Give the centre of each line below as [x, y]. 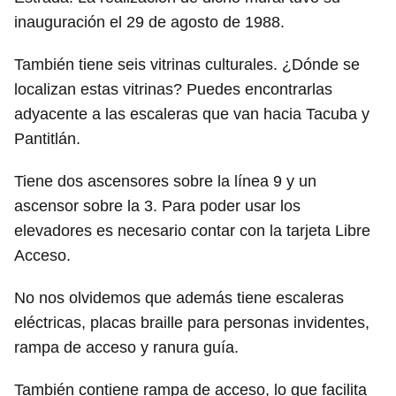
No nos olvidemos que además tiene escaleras [179, 297]
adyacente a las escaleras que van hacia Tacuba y [192, 114]
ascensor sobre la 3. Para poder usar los [157, 206]
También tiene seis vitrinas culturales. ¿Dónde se [187, 64]
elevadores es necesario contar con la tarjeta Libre [192, 230]
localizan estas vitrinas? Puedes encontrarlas [173, 89]
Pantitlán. [47, 138]
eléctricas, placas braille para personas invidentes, [192, 322]
